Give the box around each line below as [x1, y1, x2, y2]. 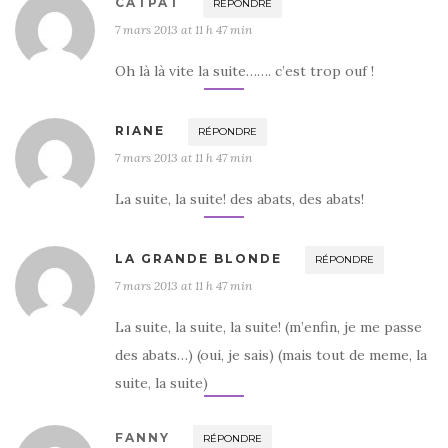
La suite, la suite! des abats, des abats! [115, 189, 364, 208]
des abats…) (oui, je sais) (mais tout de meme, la [115, 345, 427, 364]
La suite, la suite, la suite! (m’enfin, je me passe [115, 317, 422, 336]
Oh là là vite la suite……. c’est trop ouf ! [115, 61, 374, 80]
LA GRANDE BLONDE [115, 250, 282, 266]
